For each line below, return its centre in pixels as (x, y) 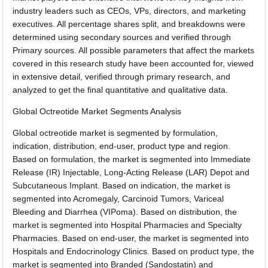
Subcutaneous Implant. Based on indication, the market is (122, 185)
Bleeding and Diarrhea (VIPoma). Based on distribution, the (125, 211)
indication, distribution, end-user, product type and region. (122, 146)
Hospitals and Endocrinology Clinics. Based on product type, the (134, 251)
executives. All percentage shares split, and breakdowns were (129, 24)
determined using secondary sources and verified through (122, 37)
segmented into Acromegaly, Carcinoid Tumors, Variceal (118, 198)
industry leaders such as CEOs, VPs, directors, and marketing (130, 10)
